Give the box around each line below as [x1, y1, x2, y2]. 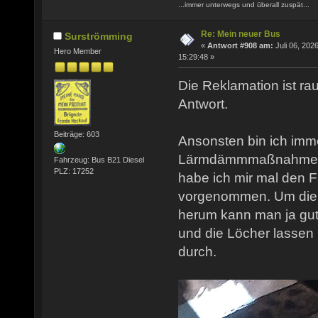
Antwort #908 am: [207, 40, 273, 50]
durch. [178, 244, 216, 260]
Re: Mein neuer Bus [201, 28, 280, 39]
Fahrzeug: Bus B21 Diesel [53, 155, 144, 164]
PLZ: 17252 [53, 166, 94, 175]
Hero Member [53, 47, 102, 56]
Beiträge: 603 [53, 130, 99, 139]
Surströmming [64, 30, 133, 42]
